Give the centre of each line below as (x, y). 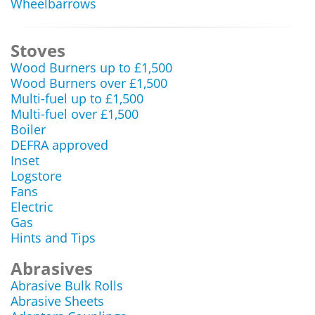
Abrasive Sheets (57, 301)
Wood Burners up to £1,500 (91, 67)
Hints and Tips (53, 238)
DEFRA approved (59, 145)
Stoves (38, 50)
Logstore (36, 176)
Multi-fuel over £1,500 (75, 114)
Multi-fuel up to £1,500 (77, 98)
